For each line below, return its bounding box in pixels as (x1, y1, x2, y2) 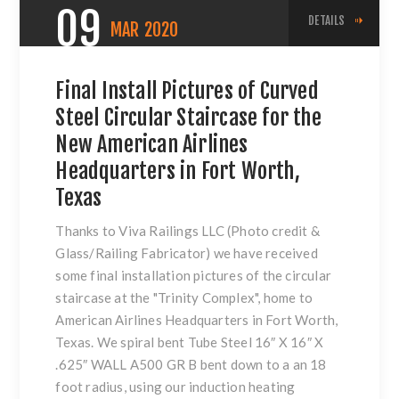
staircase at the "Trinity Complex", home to (55, 289, 313, 306)
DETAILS (308, 13, 346, 28)
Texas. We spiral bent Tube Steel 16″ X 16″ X (55, 334, 324, 351)
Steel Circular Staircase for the (55, 104, 322, 132)
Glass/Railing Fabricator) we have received (55, 245, 318, 262)
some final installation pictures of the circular (55, 267, 332, 284)
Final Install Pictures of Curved (55, 77, 319, 105)
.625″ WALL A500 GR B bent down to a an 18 (55, 356, 327, 373)
